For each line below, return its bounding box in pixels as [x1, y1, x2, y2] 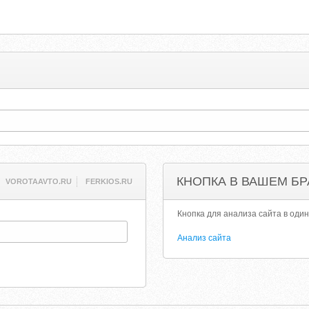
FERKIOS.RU [85, 177, 132, 186]
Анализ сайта [177, 233, 232, 243]
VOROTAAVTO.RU [5, 177, 72, 186]
